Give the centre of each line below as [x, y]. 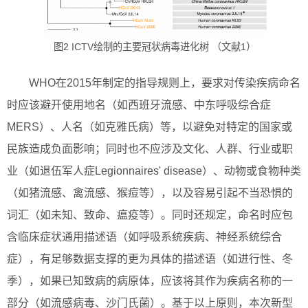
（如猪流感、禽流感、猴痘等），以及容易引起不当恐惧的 [150, 193]
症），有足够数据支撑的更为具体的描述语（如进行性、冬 [150, 259]
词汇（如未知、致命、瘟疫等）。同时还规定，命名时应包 [150, 215]
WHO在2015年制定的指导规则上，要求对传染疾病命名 [165, 83]
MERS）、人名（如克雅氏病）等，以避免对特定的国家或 [150, 127]
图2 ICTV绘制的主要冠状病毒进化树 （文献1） [154, 46]
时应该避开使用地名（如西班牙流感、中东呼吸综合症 [139, 105]
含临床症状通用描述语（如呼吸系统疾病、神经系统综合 [144, 237]
